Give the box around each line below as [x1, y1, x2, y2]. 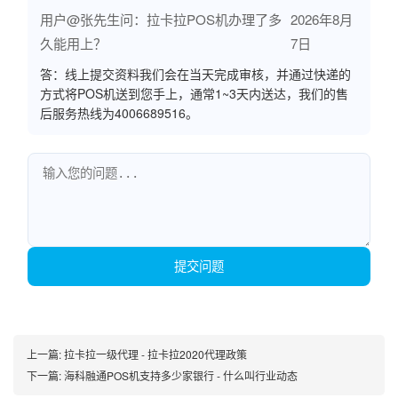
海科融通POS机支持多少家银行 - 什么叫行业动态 [64, 368, 298, 383]
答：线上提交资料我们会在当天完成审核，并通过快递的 [40, 65, 351, 83]
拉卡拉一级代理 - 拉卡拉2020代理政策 [64, 346, 247, 362]
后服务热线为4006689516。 [40, 104, 198, 122]
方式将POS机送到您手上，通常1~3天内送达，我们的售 [40, 84, 348, 102]
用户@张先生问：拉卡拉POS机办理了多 [40, 10, 282, 28]
